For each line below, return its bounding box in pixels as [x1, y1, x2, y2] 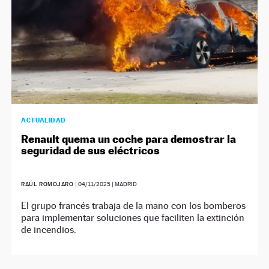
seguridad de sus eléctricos [21, 144, 160, 157]
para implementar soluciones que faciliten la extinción [21, 211, 245, 223]
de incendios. [21, 223, 77, 235]
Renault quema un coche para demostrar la [21, 132, 237, 145]
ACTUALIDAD [21, 115, 66, 124]
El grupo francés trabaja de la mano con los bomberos [21, 199, 246, 211]
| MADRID [110, 180, 137, 187]
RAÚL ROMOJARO [21, 180, 74, 187]
